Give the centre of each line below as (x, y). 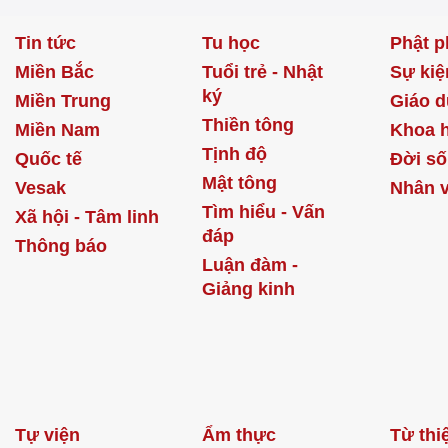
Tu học (231, 42)
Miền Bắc (54, 71)
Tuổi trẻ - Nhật (263, 71)
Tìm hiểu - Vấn (264, 211)
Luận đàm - (250, 264)
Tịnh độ (235, 153)
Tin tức (45, 42)
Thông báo (61, 245)
